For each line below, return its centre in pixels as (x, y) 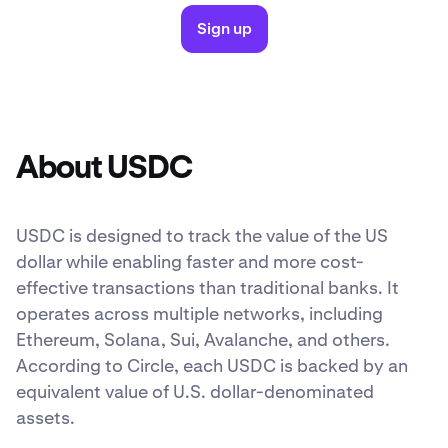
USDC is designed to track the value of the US (202, 236)
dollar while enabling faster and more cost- (190, 262)
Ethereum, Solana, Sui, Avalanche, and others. (203, 340)
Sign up (224, 29)
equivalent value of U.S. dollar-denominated (195, 392)
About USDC (104, 169)
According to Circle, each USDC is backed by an (212, 366)
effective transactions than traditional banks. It (207, 288)
